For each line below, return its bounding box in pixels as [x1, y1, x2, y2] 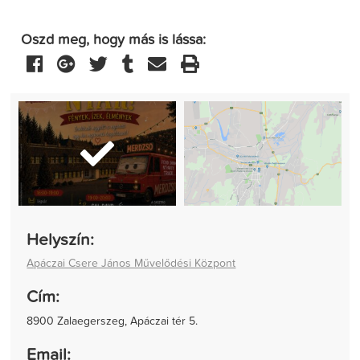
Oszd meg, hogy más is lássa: [21, 32, 207, 47]
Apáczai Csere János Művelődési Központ [27, 258, 236, 270]
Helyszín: [27, 231, 95, 249]
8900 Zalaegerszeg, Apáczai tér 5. [27, 315, 198, 327]
